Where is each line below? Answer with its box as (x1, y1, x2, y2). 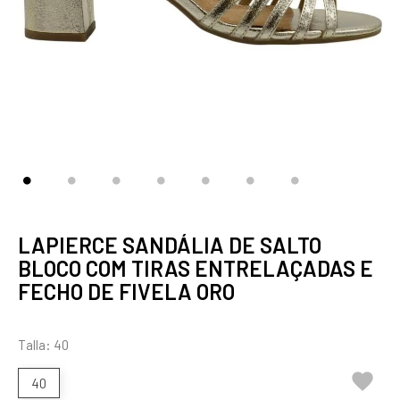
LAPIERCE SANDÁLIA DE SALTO (18, 232, 321, 258)
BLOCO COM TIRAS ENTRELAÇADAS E (18, 255, 373, 281)
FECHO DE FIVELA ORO (18, 279, 235, 304)
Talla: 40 (18, 337, 69, 353)
